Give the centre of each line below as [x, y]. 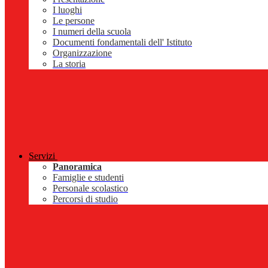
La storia [69, 64]
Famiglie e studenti [88, 178]
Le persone [74, 21]
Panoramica [77, 167]
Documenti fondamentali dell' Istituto [122, 42]
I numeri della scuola [92, 32]
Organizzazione [82, 53]
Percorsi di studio [85, 199]
